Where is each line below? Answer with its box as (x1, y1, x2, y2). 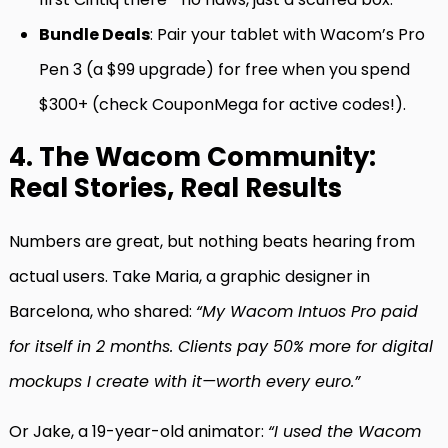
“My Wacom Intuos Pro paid (196, 300, 418, 324)
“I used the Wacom (268, 420, 421, 444)
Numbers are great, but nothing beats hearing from (9, 230, 415, 254)
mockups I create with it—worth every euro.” (9, 370, 360, 394)
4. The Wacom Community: (9, 139, 376, 176)
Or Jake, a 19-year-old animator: (9, 420, 268, 444)
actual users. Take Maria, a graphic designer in (9, 265, 370, 289)
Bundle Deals (39, 23, 150, 47)
